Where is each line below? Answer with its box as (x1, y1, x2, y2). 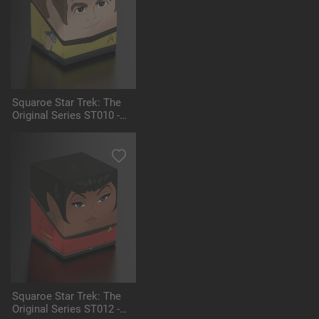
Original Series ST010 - (12, 109, 120, 122)
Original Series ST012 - (12, 303, 120, 316)
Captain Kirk (12, 122, 70, 135)
